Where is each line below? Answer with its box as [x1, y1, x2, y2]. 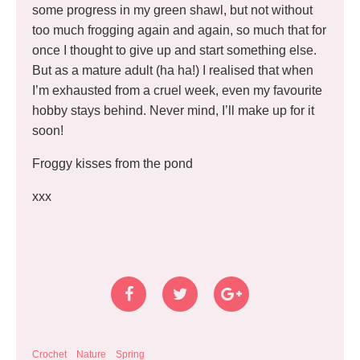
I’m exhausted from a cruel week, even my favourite [32, 83, 322, 97]
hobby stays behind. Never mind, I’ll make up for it [32, 103, 314, 117]
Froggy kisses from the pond [32, 156, 193, 170]
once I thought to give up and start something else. [32, 43, 317, 57]
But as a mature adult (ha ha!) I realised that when [32, 63, 313, 77]
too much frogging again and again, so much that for [32, 22, 326, 37]
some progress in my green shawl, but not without [32, 2, 313, 17]
